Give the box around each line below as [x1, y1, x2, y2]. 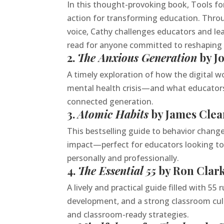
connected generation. [67, 96, 154, 107]
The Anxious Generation [77, 50, 197, 65]
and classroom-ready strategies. [67, 209, 189, 220]
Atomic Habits [77, 106, 149, 122]
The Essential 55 [78, 163, 156, 178]
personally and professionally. [67, 152, 179, 164]
